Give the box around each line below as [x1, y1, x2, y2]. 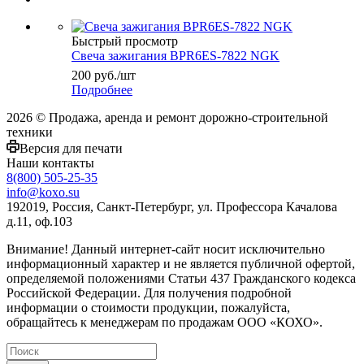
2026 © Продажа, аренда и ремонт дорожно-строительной [6, 110, 328, 124]
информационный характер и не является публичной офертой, [6, 256, 355, 271]
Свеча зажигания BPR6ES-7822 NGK [71, 48, 279, 63]
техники [6, 124, 53, 139]
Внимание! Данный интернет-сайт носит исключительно [6, 241, 325, 256]
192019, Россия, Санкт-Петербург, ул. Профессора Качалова [6, 199, 337, 214]
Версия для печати [19, 141, 123, 155]
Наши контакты [6, 155, 94, 170]
